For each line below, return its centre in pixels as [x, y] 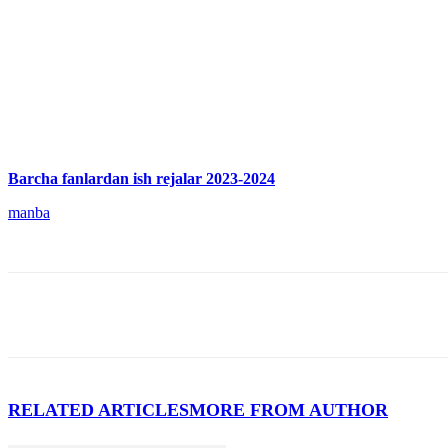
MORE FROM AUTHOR [288, 409]
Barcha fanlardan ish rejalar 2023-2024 [141, 178]
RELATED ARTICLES [98, 409]
